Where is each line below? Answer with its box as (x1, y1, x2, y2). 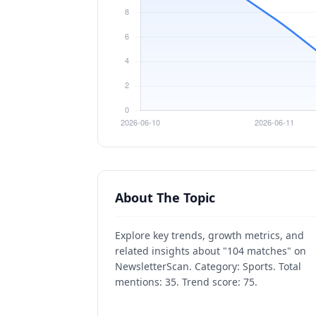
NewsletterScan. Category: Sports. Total (115, 260, 301, 273)
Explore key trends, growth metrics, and (115, 229, 304, 242)
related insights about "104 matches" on (115, 244, 306, 257)
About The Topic (115, 189, 215, 206)
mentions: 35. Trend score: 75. (115, 275, 257, 288)
